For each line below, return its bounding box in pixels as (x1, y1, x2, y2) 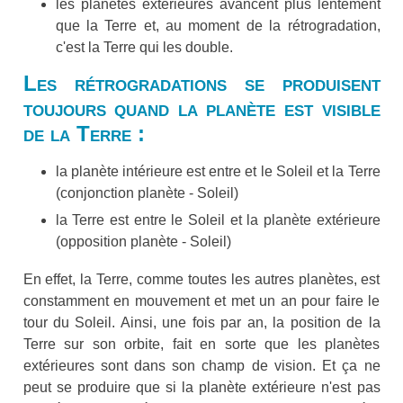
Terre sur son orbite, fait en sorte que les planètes (22, 336, 381, 353)
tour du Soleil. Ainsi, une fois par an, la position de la (22, 315, 381, 331)
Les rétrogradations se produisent (22, 71, 381, 96)
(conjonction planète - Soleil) (55, 185, 238, 201)
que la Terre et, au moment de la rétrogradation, (55, 18, 381, 34)
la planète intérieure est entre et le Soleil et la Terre (55, 164, 381, 180)
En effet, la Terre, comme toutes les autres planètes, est (22, 272, 381, 288)
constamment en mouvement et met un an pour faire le (22, 293, 381, 309)
